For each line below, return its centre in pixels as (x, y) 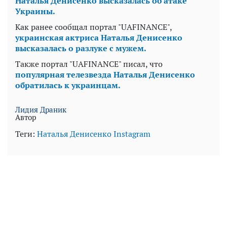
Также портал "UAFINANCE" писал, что (89, 64)
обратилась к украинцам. (68, 85)
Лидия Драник (41, 110)
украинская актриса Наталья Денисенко (99, 38)
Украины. (35, 11)
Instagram (132, 134)
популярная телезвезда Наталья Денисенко (105, 75)
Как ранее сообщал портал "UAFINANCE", (93, 27)
